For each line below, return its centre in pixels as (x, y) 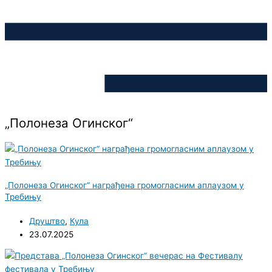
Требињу (23, 197)
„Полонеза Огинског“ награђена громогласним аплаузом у (124, 185)
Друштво (47, 221)
